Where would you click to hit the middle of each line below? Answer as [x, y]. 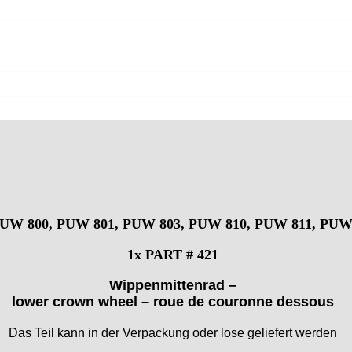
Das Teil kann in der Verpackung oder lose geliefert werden [173, 332]
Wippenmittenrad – [173, 285]
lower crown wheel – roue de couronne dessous [173, 301]
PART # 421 [182, 254]
